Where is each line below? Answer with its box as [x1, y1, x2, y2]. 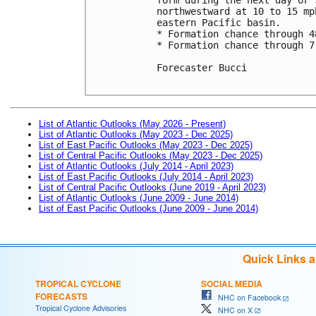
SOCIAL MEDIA [201, 276, 262, 290]
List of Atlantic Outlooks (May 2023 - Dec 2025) [39, 128, 233, 140]
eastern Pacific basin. [157, 16, 281, 28]
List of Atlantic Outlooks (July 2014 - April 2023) [39, 160, 233, 171]
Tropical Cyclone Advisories [35, 302, 126, 313]
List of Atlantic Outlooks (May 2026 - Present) [39, 118, 226, 129]
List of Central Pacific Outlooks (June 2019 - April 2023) [39, 181, 266, 193]
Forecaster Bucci [157, 61, 247, 73]
